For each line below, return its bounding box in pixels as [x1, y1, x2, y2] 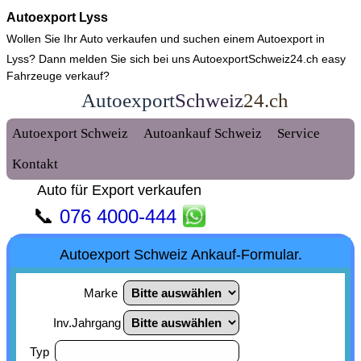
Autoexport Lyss [6, 10, 108, 24]
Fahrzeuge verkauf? [6, 69, 110, 82]
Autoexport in [257, 32, 325, 45]
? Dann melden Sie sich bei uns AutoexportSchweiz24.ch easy [29, 52, 346, 65]
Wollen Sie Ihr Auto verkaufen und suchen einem [6, 32, 257, 45]
